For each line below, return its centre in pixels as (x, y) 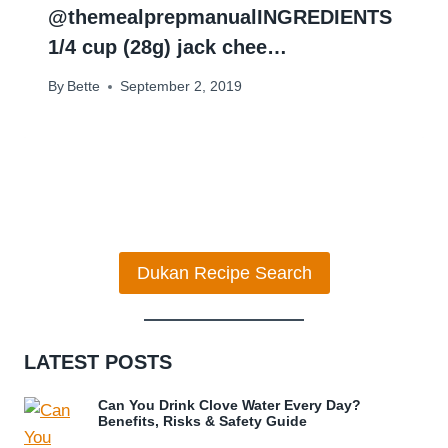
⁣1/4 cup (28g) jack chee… (167, 47)
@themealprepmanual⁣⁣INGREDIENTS (220, 17)
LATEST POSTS (98, 361)
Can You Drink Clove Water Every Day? (229, 404)
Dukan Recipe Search (224, 272)
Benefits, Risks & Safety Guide (202, 420)
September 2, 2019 (181, 86)
